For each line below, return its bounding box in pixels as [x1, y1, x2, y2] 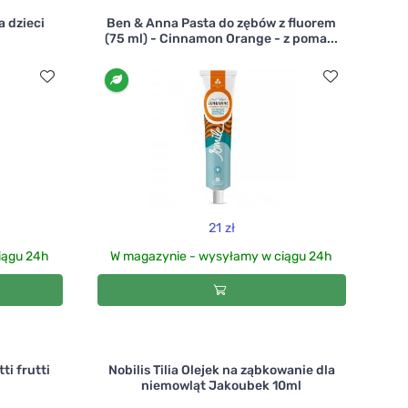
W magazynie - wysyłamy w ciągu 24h [110, 248, 333, 264]
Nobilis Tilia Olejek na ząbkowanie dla [107, 362, 335, 378]
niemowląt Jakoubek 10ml [141, 377, 302, 393]
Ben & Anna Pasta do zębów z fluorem [107, 15, 337, 31]
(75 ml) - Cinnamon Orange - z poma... [105, 30, 339, 46]
